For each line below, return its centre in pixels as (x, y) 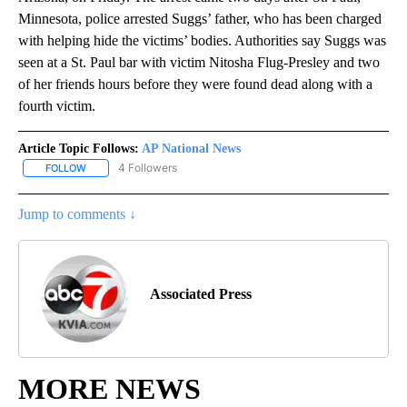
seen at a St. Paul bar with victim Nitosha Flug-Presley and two (199, 63)
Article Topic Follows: (79, 149)
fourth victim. (57, 106)
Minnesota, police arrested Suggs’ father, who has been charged (200, 19)
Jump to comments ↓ (77, 214)
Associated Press (201, 294)
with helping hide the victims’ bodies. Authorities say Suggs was (202, 41)
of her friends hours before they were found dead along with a (195, 84)
